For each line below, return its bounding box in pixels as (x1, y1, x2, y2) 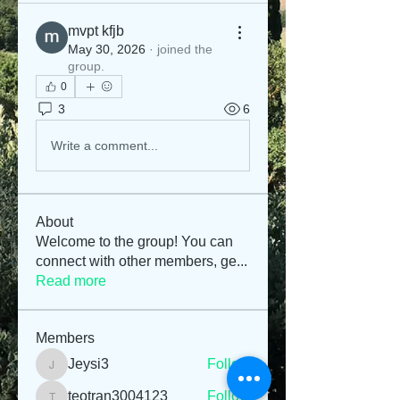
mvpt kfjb (68, 23, 124, 38)
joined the (157, 42, 212, 56)
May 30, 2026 (68, 42, 146, 56)
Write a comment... (51, 137, 158, 153)
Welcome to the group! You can (36, 234, 233, 249)
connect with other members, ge (36, 254, 237, 269)
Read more (36, 273, 106, 288)
